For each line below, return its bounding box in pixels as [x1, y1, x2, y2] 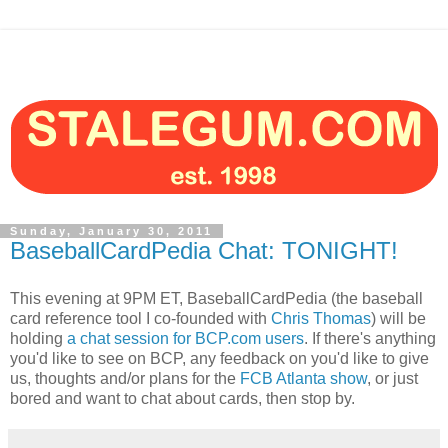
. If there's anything [304, 329, 436, 347]
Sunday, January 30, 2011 [10, 225, 213, 237]
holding [10, 329, 67, 347]
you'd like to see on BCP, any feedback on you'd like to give [10, 349, 429, 367]
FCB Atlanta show [236, 369, 367, 387]
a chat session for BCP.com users [67, 329, 304, 347]
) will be [371, 309, 426, 327]
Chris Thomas [271, 309, 371, 327]
